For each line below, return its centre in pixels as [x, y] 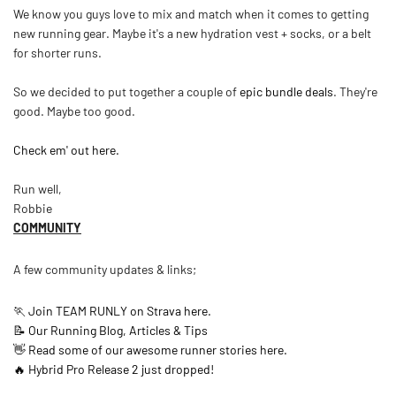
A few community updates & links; [105, 269]
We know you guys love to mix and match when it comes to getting [191, 13]
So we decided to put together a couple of [126, 91]
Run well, [38, 188]
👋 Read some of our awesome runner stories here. [150, 349]
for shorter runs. [57, 52]
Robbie [33, 208]
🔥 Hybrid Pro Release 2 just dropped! [114, 369]
